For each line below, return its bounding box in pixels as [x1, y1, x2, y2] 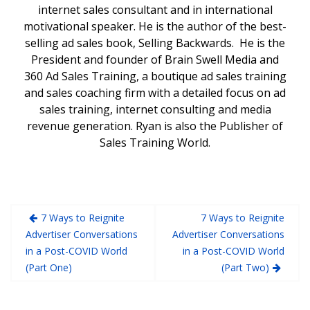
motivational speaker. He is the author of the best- [24, 19, 286, 34]
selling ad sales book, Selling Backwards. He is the [25, 35, 285, 51]
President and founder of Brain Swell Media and [31, 52, 279, 67]
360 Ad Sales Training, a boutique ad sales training [24, 69, 286, 84]
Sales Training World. [100, 135, 210, 150]
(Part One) [26, 261, 72, 274]
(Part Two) [221, 261, 269, 274]
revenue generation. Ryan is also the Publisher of [27, 118, 283, 134]
